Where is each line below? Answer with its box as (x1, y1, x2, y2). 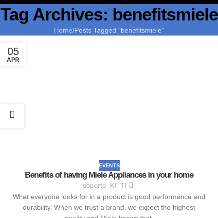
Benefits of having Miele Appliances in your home (25, 170, 193, 180)
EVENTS (98, 162, 120, 168)
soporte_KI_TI (82, 182, 127, 190)
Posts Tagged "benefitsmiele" (74, 26, 164, 34)
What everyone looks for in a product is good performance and (13, 193, 205, 201)
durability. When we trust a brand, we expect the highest (23, 203, 195, 212)
